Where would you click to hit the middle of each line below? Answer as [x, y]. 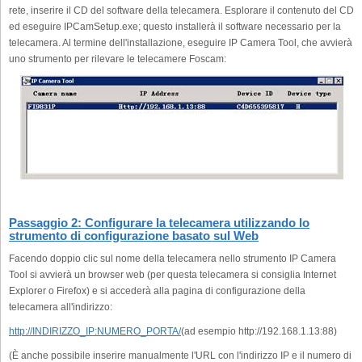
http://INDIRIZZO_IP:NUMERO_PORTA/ [95, 331]
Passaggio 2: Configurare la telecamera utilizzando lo [159, 222]
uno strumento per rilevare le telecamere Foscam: [118, 59]
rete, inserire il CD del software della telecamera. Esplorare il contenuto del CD [181, 10]
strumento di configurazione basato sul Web [134, 235]
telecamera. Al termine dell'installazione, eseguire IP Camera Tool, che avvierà [181, 42]
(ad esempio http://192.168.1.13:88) [259, 331]
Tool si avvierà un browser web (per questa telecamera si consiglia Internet [173, 274]
